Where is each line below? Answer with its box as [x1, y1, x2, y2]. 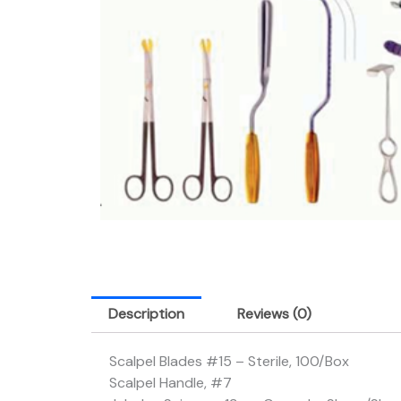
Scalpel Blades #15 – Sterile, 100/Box [109, 352, 349, 371]
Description [108, 304, 185, 324]
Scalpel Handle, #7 [109, 373, 232, 393]
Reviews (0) [236, 304, 311, 324]
